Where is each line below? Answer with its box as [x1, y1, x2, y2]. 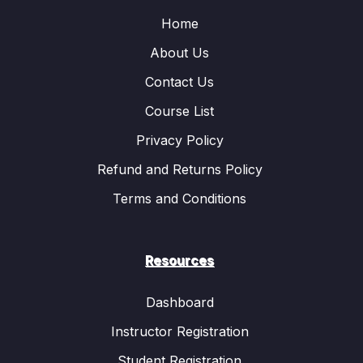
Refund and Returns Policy [96, 160, 263, 177]
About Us [150, 44, 209, 61]
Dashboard [145, 293, 214, 310]
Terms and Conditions [113, 190, 246, 207]
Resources [145, 251, 214, 268]
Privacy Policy [135, 131, 224, 148]
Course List [145, 102, 214, 119]
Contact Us [145, 73, 214, 90]
